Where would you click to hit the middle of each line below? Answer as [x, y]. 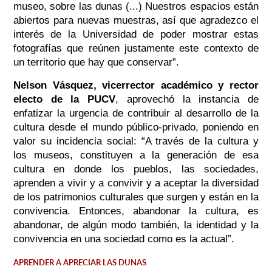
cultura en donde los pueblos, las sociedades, [136, 169]
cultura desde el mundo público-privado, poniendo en [136, 127]
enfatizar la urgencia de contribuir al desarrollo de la [136, 113]
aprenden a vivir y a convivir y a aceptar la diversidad [136, 183]
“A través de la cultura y [198, 141]
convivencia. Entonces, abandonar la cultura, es [136, 211]
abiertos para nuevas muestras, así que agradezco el [136, 20]
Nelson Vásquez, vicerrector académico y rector [136, 85]
